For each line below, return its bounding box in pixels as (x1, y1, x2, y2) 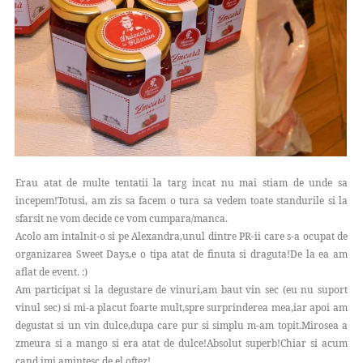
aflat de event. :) (15, 265, 88, 280)
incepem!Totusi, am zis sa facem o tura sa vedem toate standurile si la (15, 194, 348, 208)
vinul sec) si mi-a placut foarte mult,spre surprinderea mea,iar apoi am (15, 301, 348, 315)
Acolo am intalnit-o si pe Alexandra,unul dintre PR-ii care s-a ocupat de (15, 229, 348, 244)
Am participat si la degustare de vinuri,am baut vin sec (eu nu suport (15, 283, 348, 297)
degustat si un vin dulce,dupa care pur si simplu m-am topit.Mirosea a (15, 318, 348, 333)
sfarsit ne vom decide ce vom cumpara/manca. (15, 211, 228, 226)
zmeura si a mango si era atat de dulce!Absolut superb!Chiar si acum (15, 336, 348, 351)
